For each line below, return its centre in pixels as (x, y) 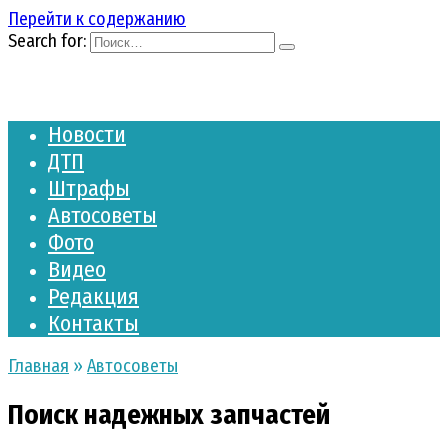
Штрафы (89, 188)
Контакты (93, 323)
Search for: (47, 41)
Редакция (93, 296)
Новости (87, 134)
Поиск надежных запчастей (169, 415)
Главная (38, 366)
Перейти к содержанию (97, 19)
